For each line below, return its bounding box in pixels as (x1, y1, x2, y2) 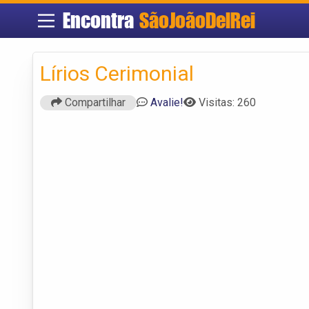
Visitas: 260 (199, 95, 256, 109)
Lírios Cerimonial (40, 61, 194, 86)
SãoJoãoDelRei (139, 8, 255, 33)
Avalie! (150, 95, 183, 109)
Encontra (62, 8, 139, 33)
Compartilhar (62, 95, 126, 109)
